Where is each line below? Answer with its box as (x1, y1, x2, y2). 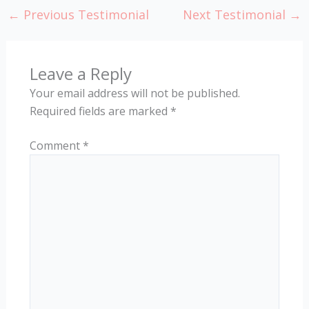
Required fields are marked (29, 103, 170, 119)
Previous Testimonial (19, 6, 149, 23)
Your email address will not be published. (29, 85, 240, 101)
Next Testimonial (183, 6, 290, 23)
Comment (29, 137, 83, 153)
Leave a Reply (29, 61, 132, 85)
